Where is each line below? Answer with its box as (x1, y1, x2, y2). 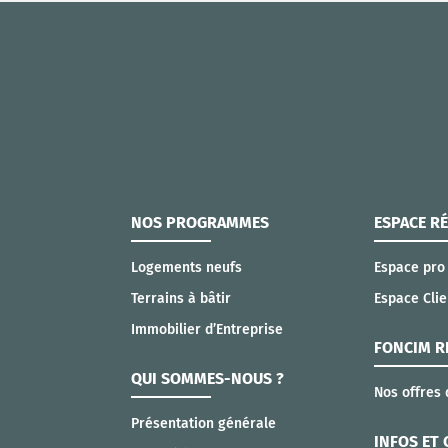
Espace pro (373, 258, 445, 276)
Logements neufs (130, 258, 242, 276)
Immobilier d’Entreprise (130, 320, 283, 338)
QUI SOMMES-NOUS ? (130, 368, 284, 388)
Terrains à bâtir (130, 289, 231, 307)
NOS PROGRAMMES (130, 212, 269, 232)
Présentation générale (130, 414, 276, 432)
